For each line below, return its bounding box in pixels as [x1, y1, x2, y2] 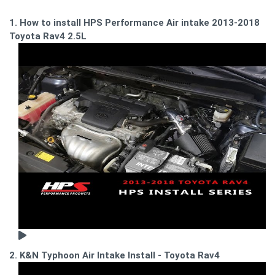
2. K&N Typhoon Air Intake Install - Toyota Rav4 [9, 249, 220, 261]
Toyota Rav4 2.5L [9, 31, 87, 42]
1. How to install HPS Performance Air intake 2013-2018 [9, 17, 260, 29]
